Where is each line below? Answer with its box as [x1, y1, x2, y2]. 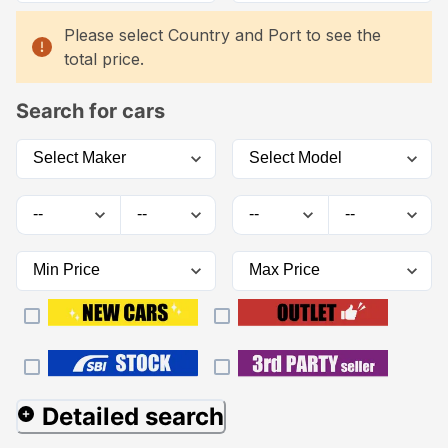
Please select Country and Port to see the [64, 24, 381, 45]
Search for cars [16, 98, 165, 123]
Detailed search [42, 401, 224, 431]
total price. [64, 48, 144, 69]
